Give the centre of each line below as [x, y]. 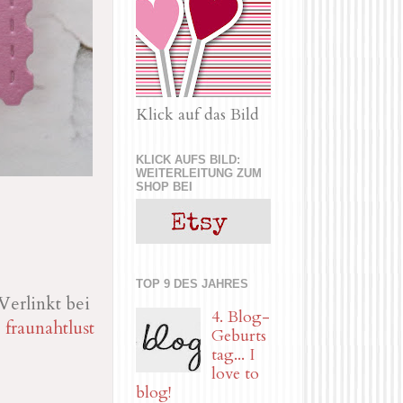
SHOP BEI [164, 186]
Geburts [239, 336]
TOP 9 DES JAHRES [192, 284]
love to [236, 374]
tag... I [233, 355]
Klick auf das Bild [197, 114]
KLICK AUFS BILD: [188, 159]
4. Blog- [241, 318]
